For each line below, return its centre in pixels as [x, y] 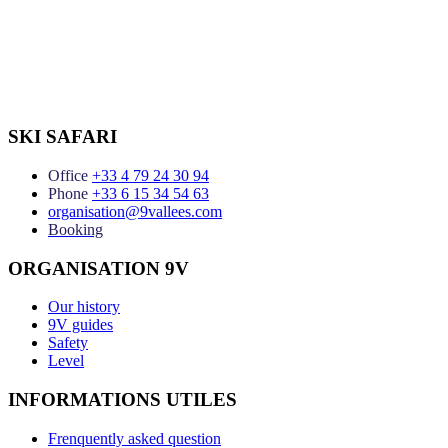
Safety [68, 343]
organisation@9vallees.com [135, 211]
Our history [84, 307]
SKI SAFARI [62, 137]
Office [68, 175]
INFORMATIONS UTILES [122, 400]
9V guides [80, 325]
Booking [75, 229]
